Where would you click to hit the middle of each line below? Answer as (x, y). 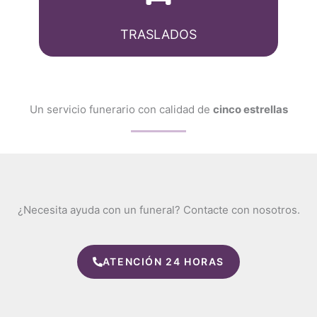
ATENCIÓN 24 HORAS (163, 261)
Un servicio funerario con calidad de (121, 109)
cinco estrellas (250, 109)
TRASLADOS (158, 34)
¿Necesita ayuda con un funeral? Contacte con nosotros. (158, 210)
